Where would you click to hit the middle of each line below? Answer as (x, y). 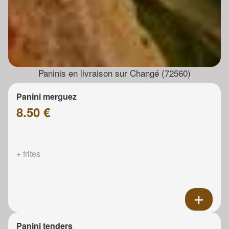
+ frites (28, 154)
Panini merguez (47, 97)
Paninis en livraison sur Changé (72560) (114, 73)
